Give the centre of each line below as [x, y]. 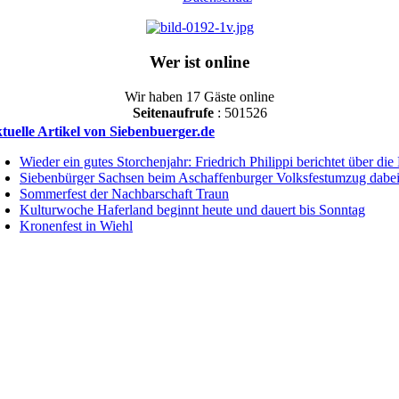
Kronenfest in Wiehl [76, 225]
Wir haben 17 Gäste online [199, 96]
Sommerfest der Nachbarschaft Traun [124, 193]
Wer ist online [199, 62]
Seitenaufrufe [173, 112]
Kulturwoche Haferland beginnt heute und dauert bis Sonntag [192, 209]
